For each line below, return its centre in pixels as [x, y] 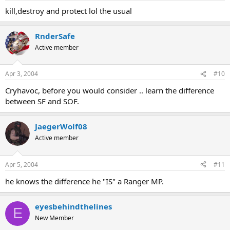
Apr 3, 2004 [22, 74]
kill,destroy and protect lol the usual [69, 11]
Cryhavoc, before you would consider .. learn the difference [110, 90]
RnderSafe [55, 36]
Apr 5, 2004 [22, 164]
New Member [54, 218]
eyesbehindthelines [73, 206]
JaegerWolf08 [61, 126]
